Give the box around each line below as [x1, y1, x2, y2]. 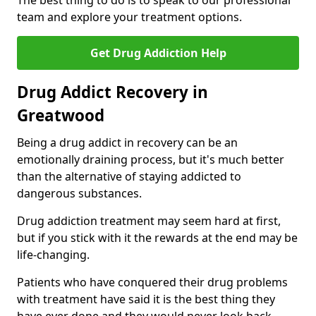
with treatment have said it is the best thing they [17, 291, 275, 308]
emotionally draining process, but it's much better [17, 152, 284, 168]
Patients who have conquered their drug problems [17, 274, 288, 291]
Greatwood [17, 104, 104, 127]
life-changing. [17, 247, 90, 263]
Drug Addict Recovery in [17, 81, 208, 104]
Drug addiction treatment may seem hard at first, [17, 213, 281, 229]
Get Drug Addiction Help [90, 45, 226, 61]
